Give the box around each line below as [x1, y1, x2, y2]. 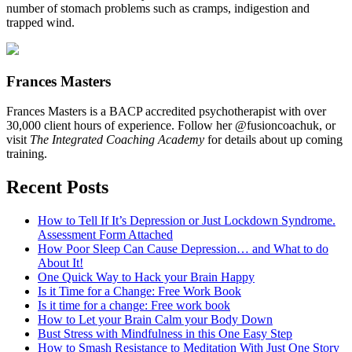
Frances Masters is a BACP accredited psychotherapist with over [6, 104, 326, 119]
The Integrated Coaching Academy [30, 133, 204, 147]
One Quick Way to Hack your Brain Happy [38, 270, 255, 284]
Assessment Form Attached [38, 228, 173, 242]
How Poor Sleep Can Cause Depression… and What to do [38, 242, 328, 256]
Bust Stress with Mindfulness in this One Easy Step [38, 327, 292, 341]
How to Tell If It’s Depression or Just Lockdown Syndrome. [38, 214, 335, 228]
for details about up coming [204, 133, 343, 147]
